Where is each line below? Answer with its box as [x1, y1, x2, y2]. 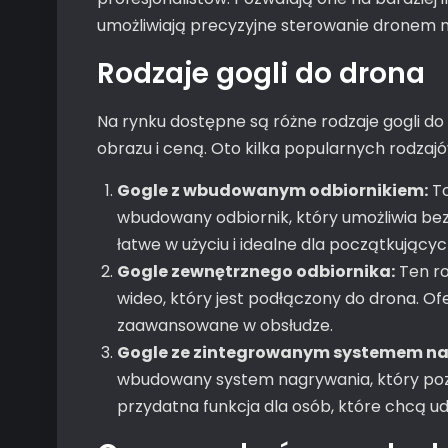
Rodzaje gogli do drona [97, 54, 425, 93]
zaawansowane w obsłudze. [117, 314, 333, 337]
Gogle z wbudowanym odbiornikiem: [117, 179, 428, 202]
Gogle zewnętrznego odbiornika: [117, 260, 395, 283]
